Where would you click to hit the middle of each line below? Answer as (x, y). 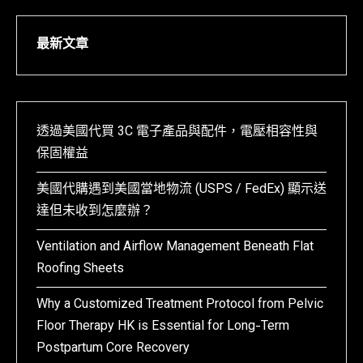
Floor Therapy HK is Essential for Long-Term (163, 327)
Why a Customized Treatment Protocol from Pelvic (180, 305)
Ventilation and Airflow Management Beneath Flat (175, 248)
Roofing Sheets (80, 270)
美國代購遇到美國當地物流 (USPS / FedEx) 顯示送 (181, 190)
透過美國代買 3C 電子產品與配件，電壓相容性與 (177, 133)
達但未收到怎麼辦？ (95, 212)
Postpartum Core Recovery (113, 349)
